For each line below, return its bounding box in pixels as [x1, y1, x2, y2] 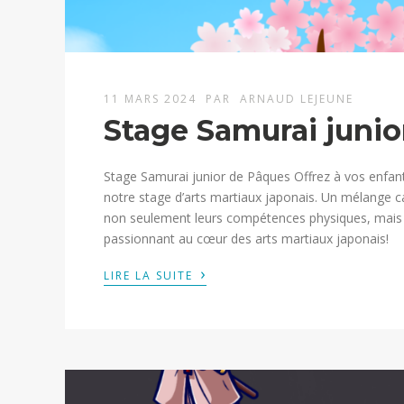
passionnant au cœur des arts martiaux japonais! [104, 230, 390, 248]
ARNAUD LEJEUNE [240, 91, 354, 107]
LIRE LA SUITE [104, 268, 198, 284]
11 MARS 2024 [104, 91, 202, 107]
